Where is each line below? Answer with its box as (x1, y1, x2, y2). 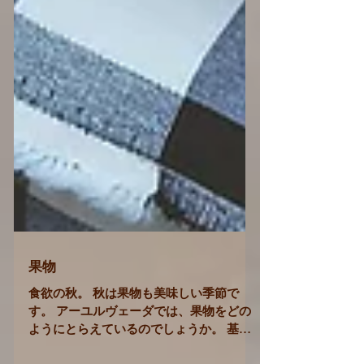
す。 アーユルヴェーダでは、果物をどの (28, 329, 251, 342)
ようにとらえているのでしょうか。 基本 (28, 347, 251, 360)
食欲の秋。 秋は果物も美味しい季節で (28, 311, 239, 324)
